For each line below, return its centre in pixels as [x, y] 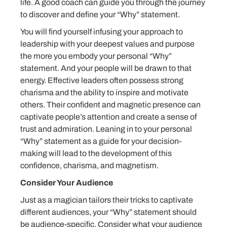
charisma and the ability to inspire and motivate [104, 93]
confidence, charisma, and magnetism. [89, 166]
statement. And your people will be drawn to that [106, 68]
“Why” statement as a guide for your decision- [101, 141]
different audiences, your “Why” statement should [108, 212]
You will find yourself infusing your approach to [102, 32]
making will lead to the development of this [96, 154]
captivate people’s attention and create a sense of [108, 117]
